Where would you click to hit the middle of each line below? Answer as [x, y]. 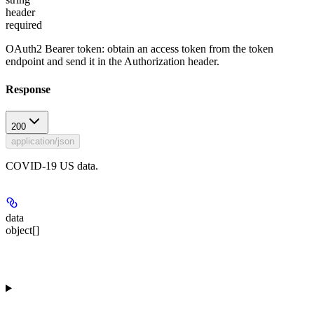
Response [28, 89]
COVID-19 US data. [52, 165]
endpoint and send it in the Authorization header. [112, 62]
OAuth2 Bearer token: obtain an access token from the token [139, 49]
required [24, 25]
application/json [43, 141]
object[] [22, 230]
